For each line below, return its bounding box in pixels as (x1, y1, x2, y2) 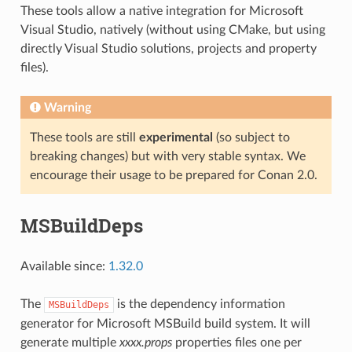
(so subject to (212, 130, 290, 144)
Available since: (20, 259, 108, 273)
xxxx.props (119, 335, 172, 349)
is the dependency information (113, 297, 285, 310)
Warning (43, 101, 91, 114)
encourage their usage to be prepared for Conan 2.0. (29, 168, 317, 181)
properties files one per (171, 335, 302, 349)
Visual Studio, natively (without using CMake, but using (20, 23, 325, 36)
